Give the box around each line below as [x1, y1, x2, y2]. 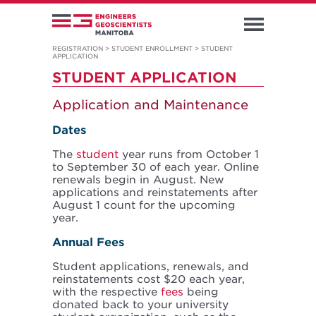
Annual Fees [52, 236, 124, 250]
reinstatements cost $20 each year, [52, 273, 245, 286]
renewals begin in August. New [52, 174, 224, 187]
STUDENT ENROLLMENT [111, 44, 193, 52]
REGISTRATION [52, 44, 103, 52]
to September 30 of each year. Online [52, 161, 259, 174]
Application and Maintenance [52, 97, 248, 113]
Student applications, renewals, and [52, 260, 249, 274]
